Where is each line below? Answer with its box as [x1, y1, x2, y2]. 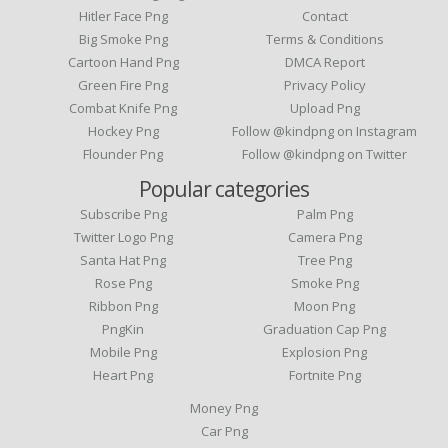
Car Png [200, 422, 248, 440]
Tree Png [297, 251, 352, 269]
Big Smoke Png [78, 30, 168, 48]
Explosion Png [282, 343, 368, 361]
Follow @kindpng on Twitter [242, 145, 408, 163]
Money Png [190, 399, 258, 417]
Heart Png [93, 366, 154, 384]
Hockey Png [87, 122, 159, 140]
